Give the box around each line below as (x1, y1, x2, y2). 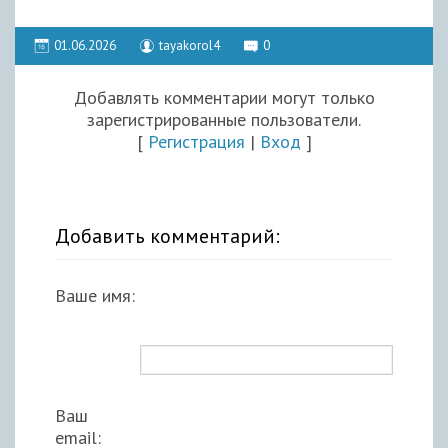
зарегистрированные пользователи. (87, 107, 361, 131)
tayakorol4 (159, 36, 220, 54)
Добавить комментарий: (55, 222, 280, 249)
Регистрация (147, 129, 245, 153)
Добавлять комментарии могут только (73, 85, 375, 109)
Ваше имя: (55, 283, 135, 307)
